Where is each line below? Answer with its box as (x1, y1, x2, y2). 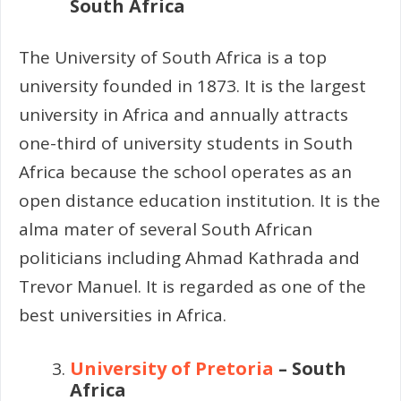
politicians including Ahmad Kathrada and (19, 245, 360, 269)
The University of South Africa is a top (19, 45, 327, 69)
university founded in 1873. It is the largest (19, 73, 366, 98)
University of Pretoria (70, 356, 274, 381)
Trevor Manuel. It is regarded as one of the (19, 274, 366, 298)
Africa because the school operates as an (19, 159, 352, 183)
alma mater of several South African (19, 217, 312, 241)
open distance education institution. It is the (19, 188, 380, 212)
